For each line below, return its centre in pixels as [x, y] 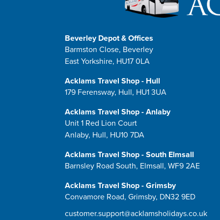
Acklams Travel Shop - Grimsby [120, 186]
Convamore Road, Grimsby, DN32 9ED [130, 197]
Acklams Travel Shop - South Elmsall [129, 155]
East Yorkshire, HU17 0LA [107, 61]
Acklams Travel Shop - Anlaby [118, 112]
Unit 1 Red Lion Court [101, 123]
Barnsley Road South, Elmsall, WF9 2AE [132, 166]
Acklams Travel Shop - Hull [112, 81]
